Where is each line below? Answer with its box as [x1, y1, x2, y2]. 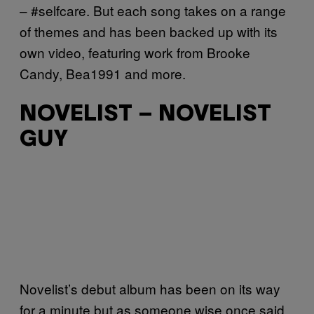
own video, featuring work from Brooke [20, 42, 250, 62]
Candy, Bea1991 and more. [20, 63, 186, 83]
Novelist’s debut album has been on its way [20, 279, 280, 299]
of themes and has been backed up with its [20, 21, 278, 41]
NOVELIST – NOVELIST [20, 104, 271, 125]
